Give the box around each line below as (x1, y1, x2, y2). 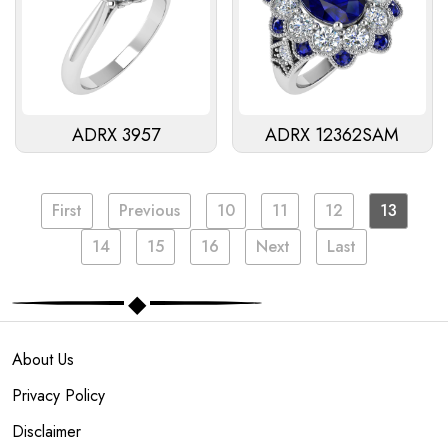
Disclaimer (12, 420, 81, 444)
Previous (118, 199, 180, 223)
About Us (12, 348, 74, 372)
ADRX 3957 (71, 122, 160, 149)
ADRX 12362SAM (265, 122, 400, 149)
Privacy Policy (12, 384, 105, 408)
